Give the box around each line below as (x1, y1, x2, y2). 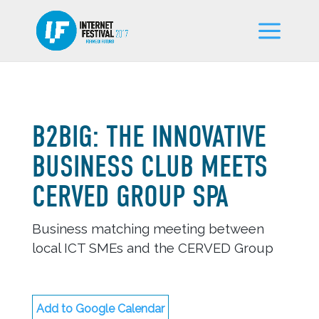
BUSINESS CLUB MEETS (31, 150, 268, 184)
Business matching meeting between (31, 221, 264, 236)
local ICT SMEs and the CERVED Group (31, 240, 273, 256)
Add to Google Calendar (36, 302, 164, 315)
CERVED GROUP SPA (31, 179, 229, 214)
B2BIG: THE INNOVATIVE (31, 120, 266, 155)
